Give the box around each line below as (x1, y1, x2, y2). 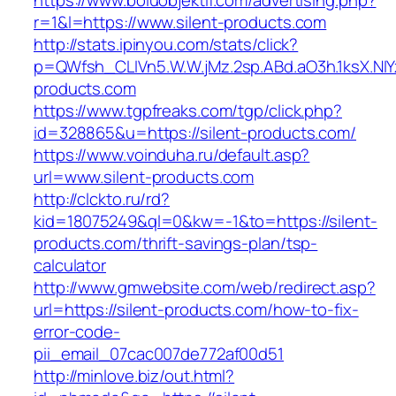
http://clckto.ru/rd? (34, 187, 170, 211)
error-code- (34, 320, 120, 344)
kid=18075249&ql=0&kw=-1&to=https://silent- (34, 209, 377, 233)
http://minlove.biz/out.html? (34, 364, 235, 388)
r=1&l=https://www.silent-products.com (34, 11, 327, 34)
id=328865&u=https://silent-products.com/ (34, 121, 356, 145)
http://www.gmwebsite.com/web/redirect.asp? (34, 276, 376, 300)
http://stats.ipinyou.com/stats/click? (34, 33, 299, 57)
